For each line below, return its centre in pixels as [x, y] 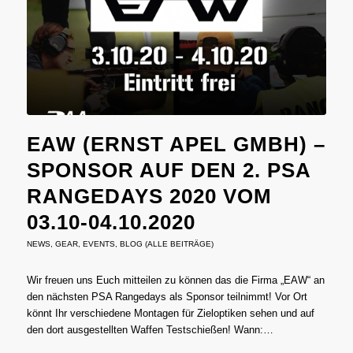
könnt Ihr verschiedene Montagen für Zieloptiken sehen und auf [170, 314]
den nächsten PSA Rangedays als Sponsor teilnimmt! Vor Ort [167, 297]
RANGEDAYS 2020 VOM [149, 197]
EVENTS [98, 244]
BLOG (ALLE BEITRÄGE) [166, 244]
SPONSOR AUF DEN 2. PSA [168, 171]
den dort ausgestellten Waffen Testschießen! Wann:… [150, 330]
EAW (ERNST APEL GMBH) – [176, 145]
